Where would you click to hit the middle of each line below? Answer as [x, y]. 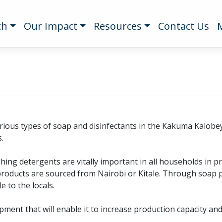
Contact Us [184, 26]
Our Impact [51, 26]
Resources [118, 26]
